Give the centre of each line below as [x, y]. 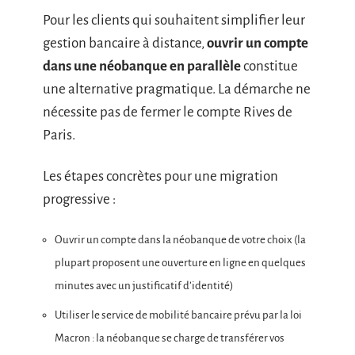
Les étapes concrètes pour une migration [160, 176]
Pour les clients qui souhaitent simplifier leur [174, 21]
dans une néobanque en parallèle [142, 67]
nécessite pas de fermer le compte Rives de [168, 113]
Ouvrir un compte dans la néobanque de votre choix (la [180, 240]
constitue [269, 67]
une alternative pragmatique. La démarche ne [177, 90]
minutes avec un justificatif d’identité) [144, 286]
